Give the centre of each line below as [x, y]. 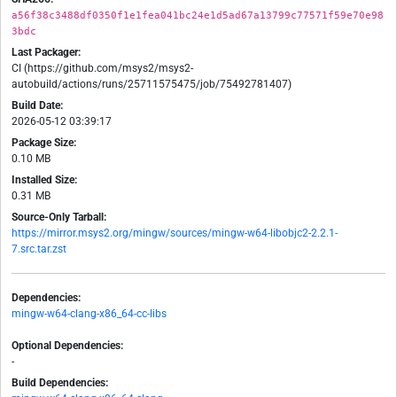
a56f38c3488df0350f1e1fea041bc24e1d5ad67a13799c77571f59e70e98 [198, 16]
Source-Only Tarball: [59, 218]
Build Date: [37, 106]
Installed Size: [44, 180]
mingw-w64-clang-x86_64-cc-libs [89, 314]
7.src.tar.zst [39, 249]
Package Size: [44, 143]
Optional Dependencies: [67, 346]
